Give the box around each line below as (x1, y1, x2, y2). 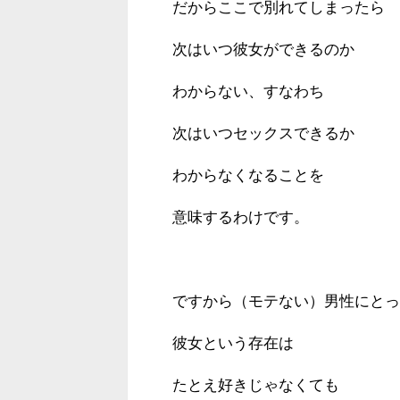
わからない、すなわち (172, 82, 324, 100)
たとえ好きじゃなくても (172, 376, 339, 394)
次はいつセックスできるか (172, 124, 354, 142)
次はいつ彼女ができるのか (172, 40, 354, 58)
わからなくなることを (172, 166, 324, 184)
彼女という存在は (172, 334, 294, 352)
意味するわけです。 (172, 208, 309, 226)
